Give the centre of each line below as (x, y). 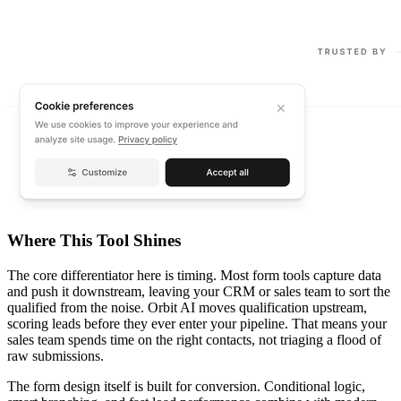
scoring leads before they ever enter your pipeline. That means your (197, 324)
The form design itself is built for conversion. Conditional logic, (186, 387)
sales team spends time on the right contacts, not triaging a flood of (194, 340)
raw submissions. (55, 356)
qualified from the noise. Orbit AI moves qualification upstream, (187, 308)
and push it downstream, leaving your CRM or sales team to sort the (199, 292)
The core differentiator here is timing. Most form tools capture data (194, 276)
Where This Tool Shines (94, 241)
